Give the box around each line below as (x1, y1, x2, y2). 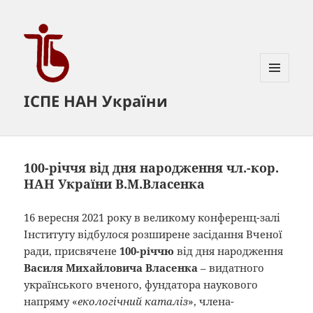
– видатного (201, 261, 265, 275)
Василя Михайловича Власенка (24, 261, 201, 275)
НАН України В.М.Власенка (24, 175, 205, 193)
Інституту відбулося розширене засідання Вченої (24, 227, 283, 242)
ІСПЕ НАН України (24, 90, 168, 112)
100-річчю (119, 244, 175, 259)
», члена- (188, 294, 235, 309)
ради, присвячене (24, 244, 120, 259)
